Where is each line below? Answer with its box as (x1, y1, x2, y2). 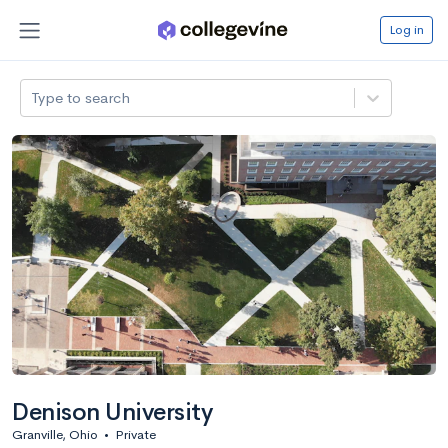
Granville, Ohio (12, 425, 98, 443)
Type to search (31, 87, 131, 107)
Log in (389, 20, 424, 38)
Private (115, 425, 156, 443)
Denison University (12, 396, 213, 427)
